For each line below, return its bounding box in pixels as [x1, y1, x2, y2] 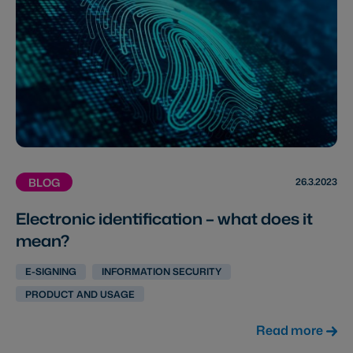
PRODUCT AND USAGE [25, 287, 135, 301]
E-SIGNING [25, 265, 76, 279]
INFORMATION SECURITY [102, 265, 221, 279]
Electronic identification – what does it [16, 206, 313, 229]
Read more [255, 321, 323, 340]
